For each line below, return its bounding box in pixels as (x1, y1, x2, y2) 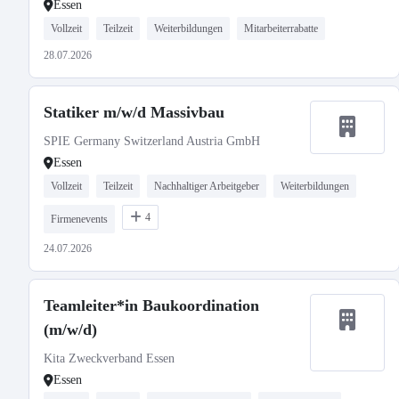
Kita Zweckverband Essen (44, 352, 175, 365)
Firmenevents (51, 213, 108, 225)
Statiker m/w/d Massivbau (44, 103, 224, 121)
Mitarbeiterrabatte (244, 22, 318, 35)
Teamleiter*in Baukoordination (44, 297, 259, 314)
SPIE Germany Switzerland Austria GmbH (44, 134, 260, 148)
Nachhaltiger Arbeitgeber (154, 180, 259, 192)
